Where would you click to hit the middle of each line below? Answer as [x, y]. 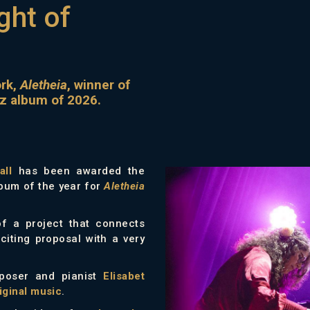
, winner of [99, 84]
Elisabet [124, 276]
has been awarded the [79, 171]
